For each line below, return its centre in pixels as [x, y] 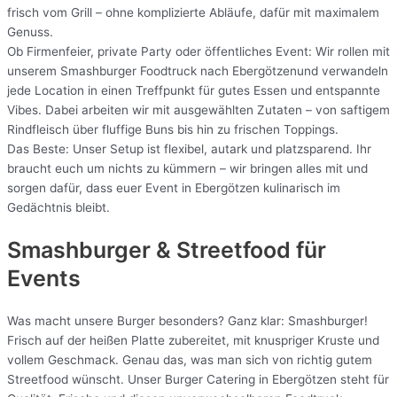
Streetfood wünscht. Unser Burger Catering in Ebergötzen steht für [198, 379]
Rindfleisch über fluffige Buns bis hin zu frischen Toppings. [173, 130]
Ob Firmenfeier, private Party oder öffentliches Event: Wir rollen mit [198, 52]
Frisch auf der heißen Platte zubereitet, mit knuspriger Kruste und [193, 340]
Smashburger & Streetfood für [167, 249]
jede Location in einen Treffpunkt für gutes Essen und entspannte [194, 91]
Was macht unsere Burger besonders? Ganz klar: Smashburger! [187, 320]
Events [44, 278]
